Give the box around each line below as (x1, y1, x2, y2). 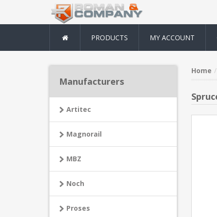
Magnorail (66, 129, 102, 139)
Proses (66, 203, 90, 213)
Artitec (66, 105, 91, 114)
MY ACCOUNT (150, 33, 195, 42)
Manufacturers (59, 76, 124, 87)
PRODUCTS (91, 33, 128, 42)
